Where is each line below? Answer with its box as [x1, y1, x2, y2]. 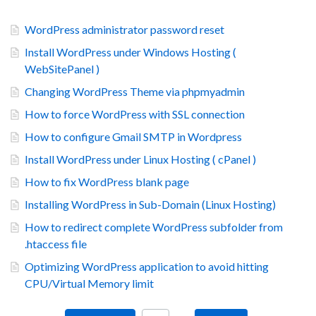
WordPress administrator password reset [25, 23, 224, 36]
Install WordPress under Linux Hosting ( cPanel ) [25, 152, 256, 166]
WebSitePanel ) [25, 62, 99, 75]
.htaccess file [25, 237, 87, 250]
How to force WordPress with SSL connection [25, 107, 245, 121]
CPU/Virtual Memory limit [25, 276, 154, 290]
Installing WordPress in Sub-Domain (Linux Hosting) [25, 197, 276, 211]
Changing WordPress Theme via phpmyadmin [25, 85, 245, 98]
